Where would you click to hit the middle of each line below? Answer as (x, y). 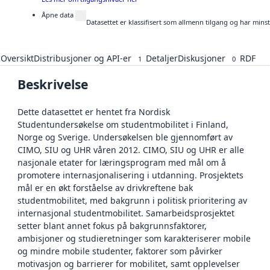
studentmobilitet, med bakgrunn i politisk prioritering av (132, 201)
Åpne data (58, 15)
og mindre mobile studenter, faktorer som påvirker (120, 251)
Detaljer (162, 58)
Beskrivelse (53, 85)
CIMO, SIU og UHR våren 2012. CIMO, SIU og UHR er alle (131, 150)
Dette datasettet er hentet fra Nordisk (94, 112)
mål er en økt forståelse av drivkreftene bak (105, 188)
